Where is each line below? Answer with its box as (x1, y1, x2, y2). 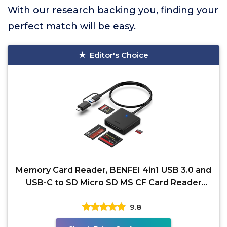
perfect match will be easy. (8, 21, 136, 32)
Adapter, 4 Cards (78, 191, 149, 200)
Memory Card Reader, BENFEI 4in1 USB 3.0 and (16, 165, 211, 175)
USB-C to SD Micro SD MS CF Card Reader (25, 178, 202, 187)
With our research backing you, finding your (8, 5, 218, 16)
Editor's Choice (90, 50, 148, 60)
